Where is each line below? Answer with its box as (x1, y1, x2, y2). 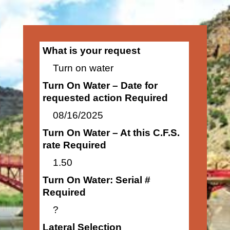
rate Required (42, 140, 106, 150)
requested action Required (42, 92, 168, 103)
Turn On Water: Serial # (42, 175, 150, 185)
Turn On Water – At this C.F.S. (42, 127, 180, 138)
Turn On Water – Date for (42, 80, 158, 91)
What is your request (42, 45, 140, 56)
